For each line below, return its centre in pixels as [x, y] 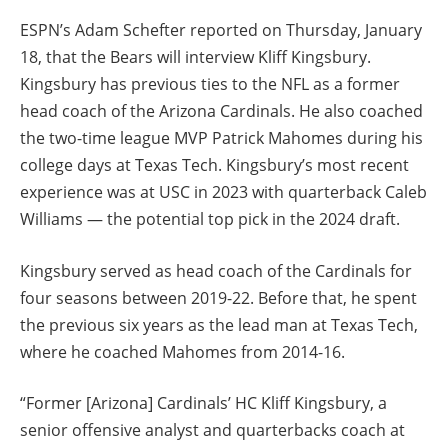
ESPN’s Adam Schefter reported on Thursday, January [221, 29]
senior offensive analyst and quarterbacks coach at [212, 430]
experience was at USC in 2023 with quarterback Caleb [223, 191]
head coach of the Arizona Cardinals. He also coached [221, 110]
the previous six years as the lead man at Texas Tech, [219, 324]
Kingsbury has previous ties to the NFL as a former [210, 83]
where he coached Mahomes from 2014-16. [182, 351]
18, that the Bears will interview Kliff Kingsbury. [195, 56]
